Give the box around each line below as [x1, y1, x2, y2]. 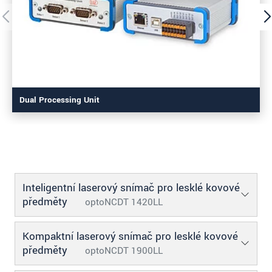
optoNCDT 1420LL [85, 195, 163, 209]
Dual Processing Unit [19, 93, 100, 106]
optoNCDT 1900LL [85, 243, 163, 257]
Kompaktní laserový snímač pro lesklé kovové [22, 228, 238, 244]
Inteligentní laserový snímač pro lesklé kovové [22, 180, 240, 195]
